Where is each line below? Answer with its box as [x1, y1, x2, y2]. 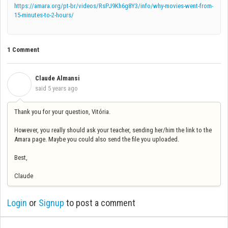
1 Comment [7, 46, 39, 54]
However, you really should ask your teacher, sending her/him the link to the [14, 126, 212, 134]
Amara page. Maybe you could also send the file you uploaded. [14, 135, 179, 143]
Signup [39, 197, 64, 209]
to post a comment [64, 197, 135, 209]
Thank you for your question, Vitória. [14, 107, 112, 116]
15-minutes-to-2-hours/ [14, 11, 74, 19]
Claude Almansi [35, 74, 80, 82]
